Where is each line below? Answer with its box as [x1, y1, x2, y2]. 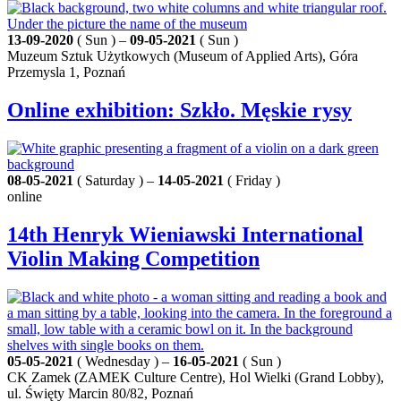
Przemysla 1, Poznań [7, 64, 125, 81]
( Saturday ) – [73, 173, 158, 189]
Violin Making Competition [7, 247, 260, 271]
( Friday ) [224, 173, 280, 189]
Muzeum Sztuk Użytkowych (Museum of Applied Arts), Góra [7, 48, 358, 64]
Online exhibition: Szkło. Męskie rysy [7, 98, 352, 123]
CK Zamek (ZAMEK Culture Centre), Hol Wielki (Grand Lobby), [7, 370, 384, 386]
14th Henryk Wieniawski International [7, 223, 363, 247]
